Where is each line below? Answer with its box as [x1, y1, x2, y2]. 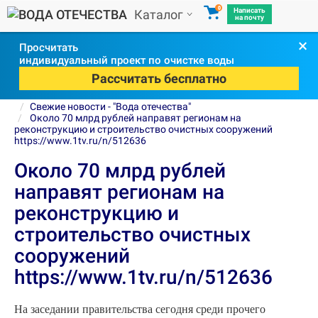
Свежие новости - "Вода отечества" [30, 101, 191, 112]
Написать [234, 6, 265, 14]
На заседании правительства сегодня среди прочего [14, 303, 265, 315]
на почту [235, 13, 264, 21]
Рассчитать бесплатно [92, 70, 226, 86]
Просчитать [19, 41, 78, 54]
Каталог [134, 6, 183, 22]
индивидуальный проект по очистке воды [19, 54, 234, 67]
